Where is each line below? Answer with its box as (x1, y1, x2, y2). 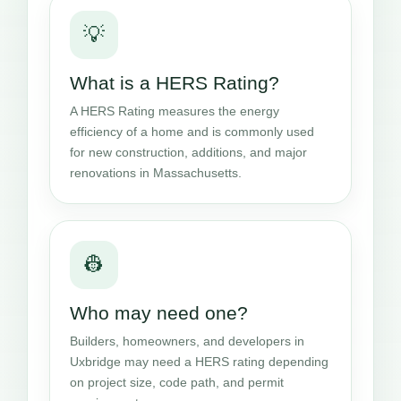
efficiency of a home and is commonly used (70, 124, 314, 139)
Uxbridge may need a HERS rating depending (70, 354, 328, 369)
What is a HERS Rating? (70, 72, 279, 93)
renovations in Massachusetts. (70, 165, 242, 180)
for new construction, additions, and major (70, 144, 307, 159)
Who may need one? (70, 302, 248, 323)
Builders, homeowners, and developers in (70, 333, 304, 348)
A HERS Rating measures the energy (70, 103, 279, 118)
